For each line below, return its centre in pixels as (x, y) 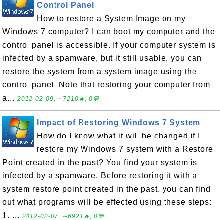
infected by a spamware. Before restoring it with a (100, 176)
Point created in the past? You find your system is (100, 162)
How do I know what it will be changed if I (119, 136)
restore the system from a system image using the (100, 71)
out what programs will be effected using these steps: (107, 202)
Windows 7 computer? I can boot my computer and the (109, 32)
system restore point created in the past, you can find (107, 189)
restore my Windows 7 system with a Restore (125, 149)
